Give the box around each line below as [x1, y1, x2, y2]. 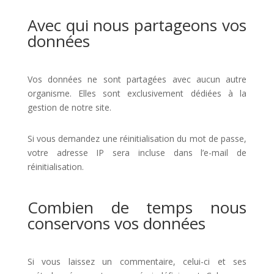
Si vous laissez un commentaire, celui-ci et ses [27, 256, 247, 267]
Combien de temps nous [27, 196, 247, 218]
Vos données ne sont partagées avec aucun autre [27, 73, 247, 85]
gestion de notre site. [27, 102, 111, 113]
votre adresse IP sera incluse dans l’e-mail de [27, 147, 247, 158]
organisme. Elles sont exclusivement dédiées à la [27, 87, 247, 99]
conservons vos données [27, 212, 206, 234]
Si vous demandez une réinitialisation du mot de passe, [27, 133, 247, 144]
